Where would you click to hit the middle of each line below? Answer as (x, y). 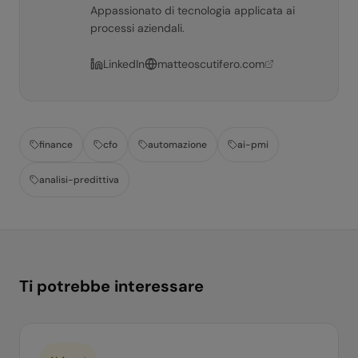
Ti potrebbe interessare (111, 286)
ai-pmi (253, 145)
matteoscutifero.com (211, 64)
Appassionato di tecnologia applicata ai (193, 10)
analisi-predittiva (79, 180)
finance (56, 145)
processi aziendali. (137, 28)
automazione (177, 145)
